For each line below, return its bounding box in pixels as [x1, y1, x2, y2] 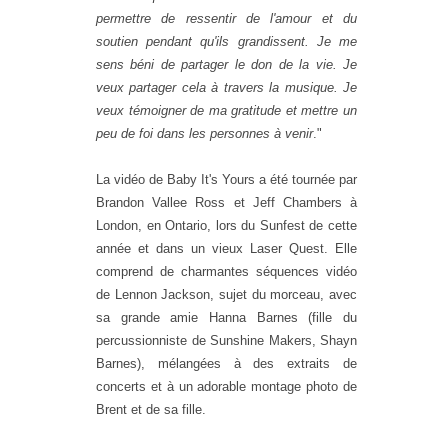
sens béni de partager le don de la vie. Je [96, 56, 357, 72]
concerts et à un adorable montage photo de [96, 378, 357, 394]
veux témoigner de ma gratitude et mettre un [96, 102, 357, 118]
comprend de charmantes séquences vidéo [96, 263, 357, 279]
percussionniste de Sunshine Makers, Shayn [96, 332, 357, 348]
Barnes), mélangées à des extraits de [96, 355, 357, 371]
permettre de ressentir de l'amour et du [96, 10, 357, 26]
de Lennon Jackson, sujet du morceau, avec [96, 286, 357, 302]
